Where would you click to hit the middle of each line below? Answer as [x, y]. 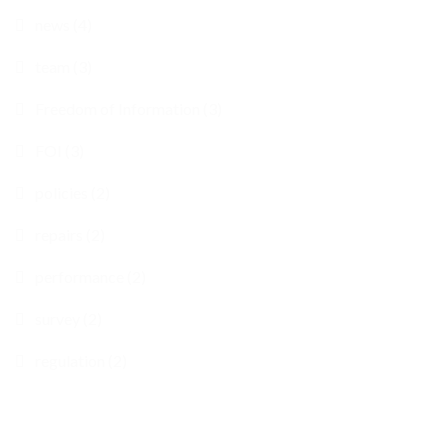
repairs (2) [70, 235]
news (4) [63, 25]
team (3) [63, 67]
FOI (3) [59, 151]
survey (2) [68, 319]
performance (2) [90, 277]
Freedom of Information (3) [128, 109]
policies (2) [72, 193]
